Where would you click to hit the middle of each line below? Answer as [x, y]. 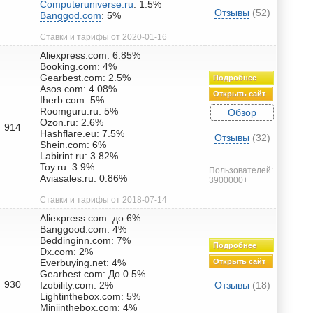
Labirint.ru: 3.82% [79, 155]
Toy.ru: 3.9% [67, 167]
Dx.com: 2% [66, 251]
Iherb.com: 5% [72, 100]
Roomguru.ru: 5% [79, 111]
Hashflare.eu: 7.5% [82, 133]
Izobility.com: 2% [77, 285]
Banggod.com [71, 15]
